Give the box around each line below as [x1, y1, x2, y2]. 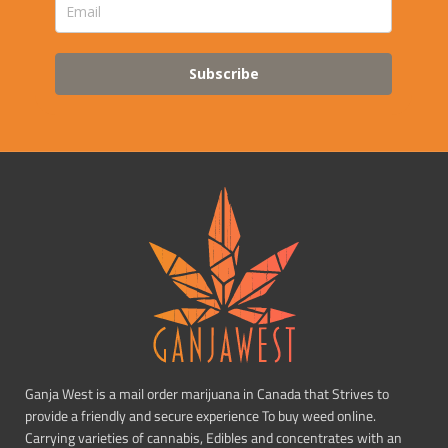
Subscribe [188, 63, 259, 83]
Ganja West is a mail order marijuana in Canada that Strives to [25, 380, 389, 407]
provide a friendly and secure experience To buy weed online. [25, 402, 376, 429]
